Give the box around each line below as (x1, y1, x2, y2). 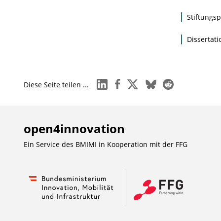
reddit (163, 77, 183, 87)
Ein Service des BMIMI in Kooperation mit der (23, 139, 176, 149)
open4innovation (23, 120, 125, 137)
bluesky (145, 77, 171, 87)
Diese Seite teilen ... (23, 79, 89, 89)
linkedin (97, 77, 123, 87)
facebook (112, 77, 142, 87)
